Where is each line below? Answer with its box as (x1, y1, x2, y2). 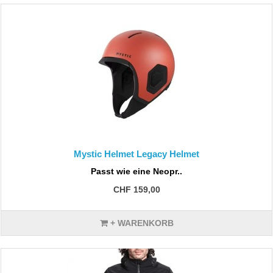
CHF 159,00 (113, 185, 160, 194)
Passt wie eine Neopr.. (91, 166, 182, 176)
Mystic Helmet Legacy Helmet (74, 149, 199, 159)
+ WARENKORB (107, 218, 174, 228)
